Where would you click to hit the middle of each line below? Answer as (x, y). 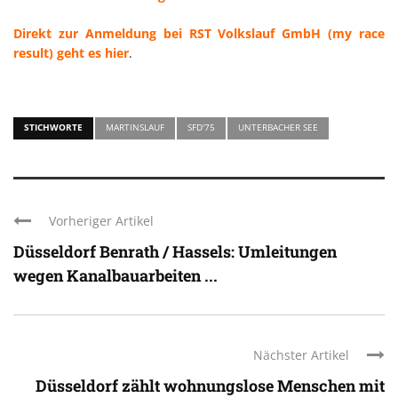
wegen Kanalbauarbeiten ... (115, 275)
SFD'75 (201, 127)
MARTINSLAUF (135, 127)
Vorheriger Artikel (101, 220)
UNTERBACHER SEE (278, 127)
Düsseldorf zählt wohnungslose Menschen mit (210, 385)
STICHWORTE (53, 127)
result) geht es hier (71, 52)
